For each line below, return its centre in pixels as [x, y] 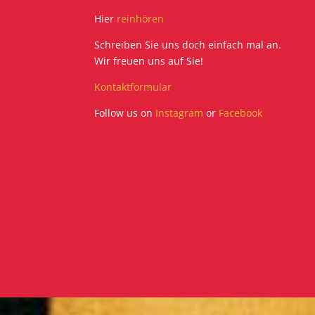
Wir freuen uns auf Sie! [149, 61]
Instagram [181, 113]
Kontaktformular [133, 87]
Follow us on [125, 113]
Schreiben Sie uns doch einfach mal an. [188, 45]
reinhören [141, 19]
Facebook [241, 113]
